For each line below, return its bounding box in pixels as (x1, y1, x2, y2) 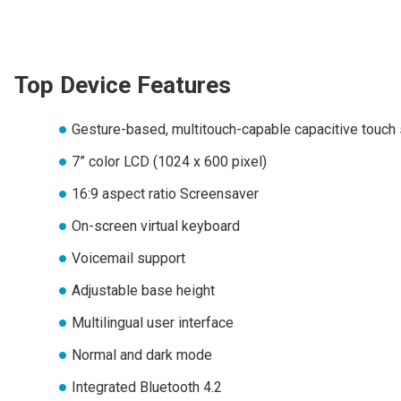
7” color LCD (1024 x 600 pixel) (72, 152, 267, 170)
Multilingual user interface (72, 313, 234, 331)
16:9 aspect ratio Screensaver (72, 184, 259, 202)
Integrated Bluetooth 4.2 (72, 378, 222, 396)
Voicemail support (72, 249, 185, 267)
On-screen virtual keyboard (72, 217, 240, 235)
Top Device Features (14, 72, 231, 99)
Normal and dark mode (72, 346, 212, 363)
